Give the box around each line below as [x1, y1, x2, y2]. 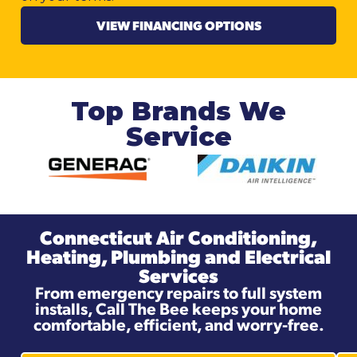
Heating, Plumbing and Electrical [26, 243, 331, 269]
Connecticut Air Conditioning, [40, 224, 317, 250]
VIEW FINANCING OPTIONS [96, 17, 261, 34]
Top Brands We [71, 96, 286, 127]
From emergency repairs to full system [35, 281, 322, 304]
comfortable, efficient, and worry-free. [33, 313, 324, 335]
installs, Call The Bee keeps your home [35, 297, 322, 320]
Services [139, 262, 218, 288]
